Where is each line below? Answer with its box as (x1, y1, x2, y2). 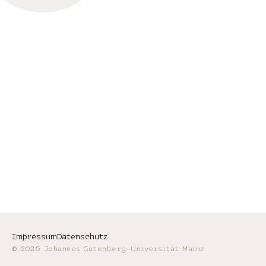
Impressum (12, 232, 57, 241)
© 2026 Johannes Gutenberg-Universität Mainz (12, 245, 205, 253)
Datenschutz (57, 232, 108, 241)
